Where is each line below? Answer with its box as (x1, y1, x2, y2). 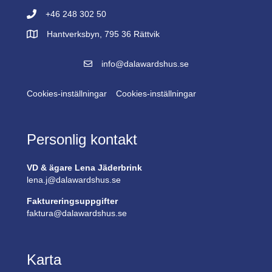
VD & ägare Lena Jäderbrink (27, 162, 142, 172)
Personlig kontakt (27, 131, 137, 148)
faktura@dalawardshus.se (27, 208, 127, 218)
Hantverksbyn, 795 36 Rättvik (47, 29, 160, 39)
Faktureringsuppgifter (27, 195, 118, 206)
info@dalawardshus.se (101, 58, 189, 69)
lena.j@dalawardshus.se (27, 174, 121, 185)
